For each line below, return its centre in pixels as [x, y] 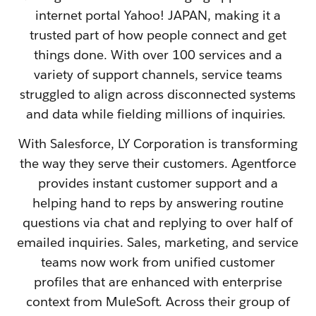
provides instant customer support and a [158, 183]
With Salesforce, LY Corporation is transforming [158, 143]
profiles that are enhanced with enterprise [158, 281]
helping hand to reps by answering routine [158, 202]
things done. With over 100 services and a [158, 54]
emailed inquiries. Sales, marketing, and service [158, 242]
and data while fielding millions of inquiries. [158, 114]
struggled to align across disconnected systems [158, 94]
